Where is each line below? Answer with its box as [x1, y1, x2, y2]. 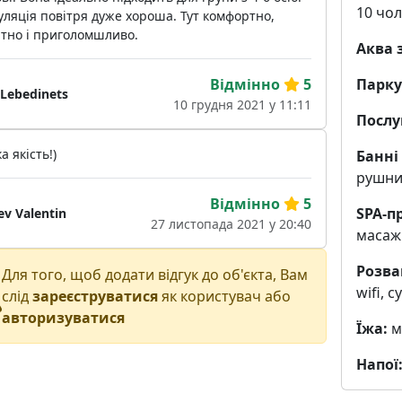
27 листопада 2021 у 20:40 [150, 215, 311, 233]
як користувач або [158, 286, 291, 307]
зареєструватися [32, 286, 158, 307]
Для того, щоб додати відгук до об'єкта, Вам [2, 265, 308, 285]
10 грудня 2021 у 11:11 [172, 96, 311, 114]
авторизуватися [2, 308, 125, 328]
